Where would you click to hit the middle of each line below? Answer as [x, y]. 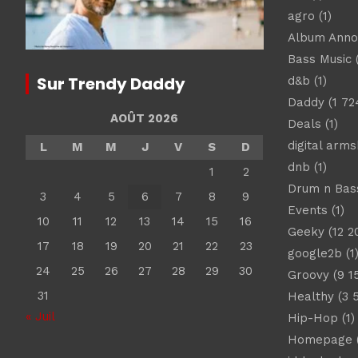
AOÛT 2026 [144, 118]
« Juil [40, 316]
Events [307, 211]
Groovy [308, 275]
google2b [314, 254]
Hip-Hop [312, 318]
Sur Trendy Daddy [111, 84]
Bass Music [319, 60]
